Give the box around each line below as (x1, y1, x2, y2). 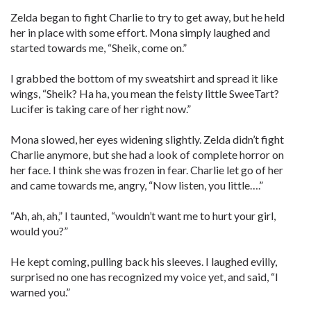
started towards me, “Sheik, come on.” (10, 41, 187, 54)
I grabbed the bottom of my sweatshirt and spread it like (10, 72, 278, 85)
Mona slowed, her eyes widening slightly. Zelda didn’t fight (10, 133, 284, 146)
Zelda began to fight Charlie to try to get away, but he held (10, 10, 285, 24)
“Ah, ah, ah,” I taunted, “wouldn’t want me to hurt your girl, (10, 209, 276, 222)
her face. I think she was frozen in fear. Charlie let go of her (10, 163, 283, 176)
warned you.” (10, 285, 70, 299)
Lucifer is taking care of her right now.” (10, 102, 191, 115)
